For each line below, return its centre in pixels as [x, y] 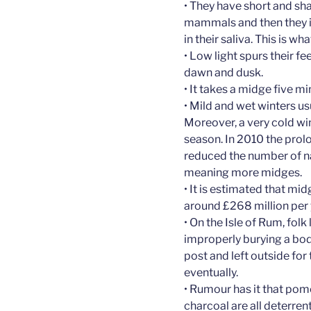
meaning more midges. [243, 172]
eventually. [211, 272]
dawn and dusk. [224, 72]
